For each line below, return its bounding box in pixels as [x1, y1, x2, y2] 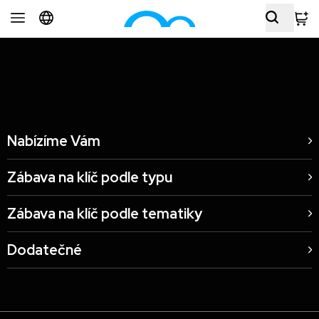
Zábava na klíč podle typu [7, 168, 172, 187]
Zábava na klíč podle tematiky [7, 204, 202, 223]
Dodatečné [7, 241, 82, 259]
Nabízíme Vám [7, 132, 100, 150]
